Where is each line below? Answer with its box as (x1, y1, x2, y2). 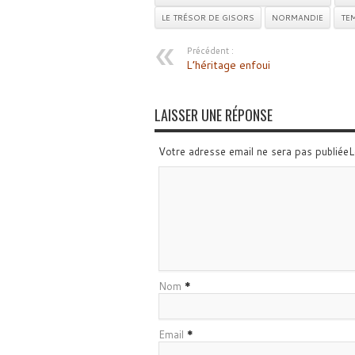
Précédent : (185, 44, 234, 58)
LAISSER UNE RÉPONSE (154, 105, 273, 126)
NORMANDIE (271, 12, 323, 24)
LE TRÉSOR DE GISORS (161, 12, 254, 24)
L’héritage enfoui (185, 57, 270, 74)
